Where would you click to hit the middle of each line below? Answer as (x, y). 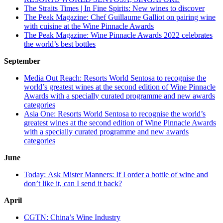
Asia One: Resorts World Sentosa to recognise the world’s (115, 114)
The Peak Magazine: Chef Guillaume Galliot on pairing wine (120, 17)
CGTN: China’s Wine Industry (72, 218)
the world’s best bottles (60, 44)
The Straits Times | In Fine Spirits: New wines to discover (114, 8)
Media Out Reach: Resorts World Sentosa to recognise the (115, 78)
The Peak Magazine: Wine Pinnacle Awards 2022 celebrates (118, 35)
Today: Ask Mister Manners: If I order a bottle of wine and (116, 175)
